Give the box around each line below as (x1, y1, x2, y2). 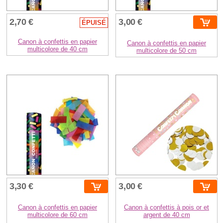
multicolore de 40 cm (27, 45, 88, 53)
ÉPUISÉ (81, 19, 106, 27)
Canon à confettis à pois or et (124, 204, 210, 212)
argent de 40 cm (143, 211, 190, 219)
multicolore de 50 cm (136, 47, 197, 55)
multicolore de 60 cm (27, 211, 88, 219)
